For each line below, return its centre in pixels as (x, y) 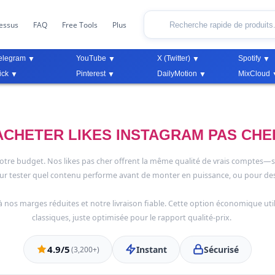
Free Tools (80, 25)
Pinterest (91, 73)
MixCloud (254, 73)
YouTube (91, 58)
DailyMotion (177, 73)
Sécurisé (221, 249)
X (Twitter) (173, 58)
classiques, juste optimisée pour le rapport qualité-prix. (131, 218)
